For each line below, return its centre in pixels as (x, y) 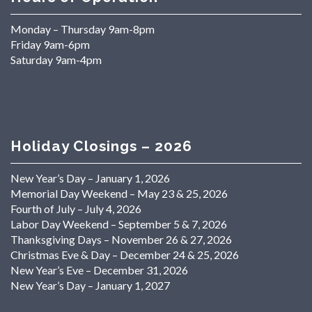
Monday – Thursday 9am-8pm (83, 29)
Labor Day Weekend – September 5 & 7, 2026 (119, 224)
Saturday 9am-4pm (56, 59)
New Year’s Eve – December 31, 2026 (99, 270)
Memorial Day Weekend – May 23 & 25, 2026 (119, 194)
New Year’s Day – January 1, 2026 (90, 178)
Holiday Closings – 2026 (101, 146)
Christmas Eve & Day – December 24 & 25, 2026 (125, 255)
